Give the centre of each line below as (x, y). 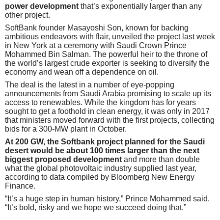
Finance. (20, 186)
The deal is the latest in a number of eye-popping (90, 84)
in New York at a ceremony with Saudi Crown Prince (96, 45)
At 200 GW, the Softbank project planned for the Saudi (105, 141)
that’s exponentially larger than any (140, 6)
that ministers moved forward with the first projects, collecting (110, 120)
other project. (27, 15)
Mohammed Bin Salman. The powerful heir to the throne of (106, 54)
